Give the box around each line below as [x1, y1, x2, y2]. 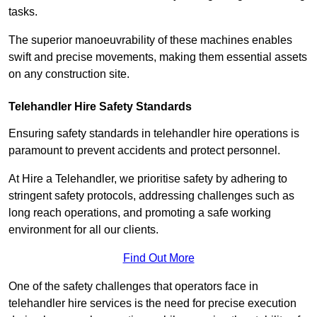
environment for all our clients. [8, 224, 158, 236]
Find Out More [122, 252, 195, 265]
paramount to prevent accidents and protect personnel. [8, 144, 280, 157]
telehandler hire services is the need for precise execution [8, 297, 296, 310]
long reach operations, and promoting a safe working [8, 207, 271, 219]
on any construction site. [8, 68, 129, 81]
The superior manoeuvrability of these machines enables [8, 34, 292, 47]
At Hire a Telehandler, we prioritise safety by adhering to [8, 173, 287, 185]
